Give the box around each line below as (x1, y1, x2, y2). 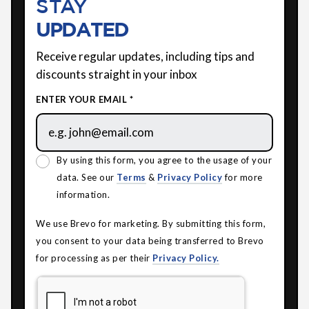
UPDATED (36, 17, 133, 41)
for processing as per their (36, 252, 152, 263)
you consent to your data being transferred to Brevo (36, 235, 264, 246)
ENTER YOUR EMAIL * (36, 93, 133, 105)
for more (222, 171, 263, 183)
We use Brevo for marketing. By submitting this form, (36, 217, 266, 229)
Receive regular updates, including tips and (36, 48, 255, 63)
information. (57, 188, 110, 200)
